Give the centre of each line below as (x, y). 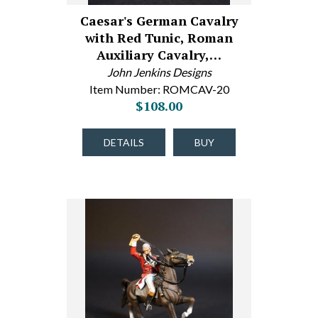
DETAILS (124, 142)
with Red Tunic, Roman (159, 38)
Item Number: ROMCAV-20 (159, 89)
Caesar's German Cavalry (159, 21)
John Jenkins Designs (159, 72)
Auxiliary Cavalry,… (159, 55)
